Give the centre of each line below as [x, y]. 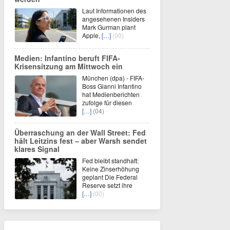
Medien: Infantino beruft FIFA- [67, 58]
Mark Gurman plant [109, 27]
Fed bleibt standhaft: [110, 161]
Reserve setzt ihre [107, 185]
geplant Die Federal [110, 177]
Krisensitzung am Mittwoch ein [69, 66]
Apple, [92, 35]
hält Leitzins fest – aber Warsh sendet [81, 141]
